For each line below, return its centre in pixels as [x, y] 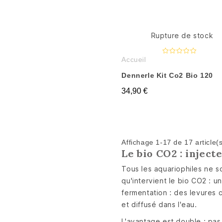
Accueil [134, 59]
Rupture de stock [182, 35]
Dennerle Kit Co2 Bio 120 [167, 75]
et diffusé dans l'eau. [159, 204]
